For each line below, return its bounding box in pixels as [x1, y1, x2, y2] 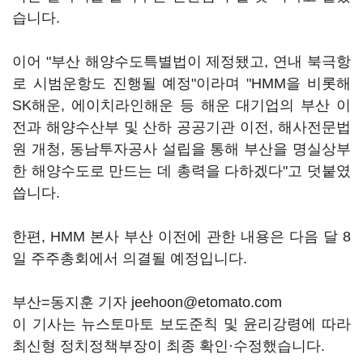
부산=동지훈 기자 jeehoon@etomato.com [12, 294, 282, 310]
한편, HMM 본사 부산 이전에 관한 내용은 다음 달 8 [12, 228, 351, 245]
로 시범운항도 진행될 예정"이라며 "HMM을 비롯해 [12, 75, 351, 92]
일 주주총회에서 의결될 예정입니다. [12, 250, 247, 267]
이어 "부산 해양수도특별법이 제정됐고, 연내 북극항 [12, 53, 351, 70]
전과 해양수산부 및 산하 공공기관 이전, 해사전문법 [12, 119, 351, 135]
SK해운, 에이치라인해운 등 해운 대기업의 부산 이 [12, 97, 351, 113]
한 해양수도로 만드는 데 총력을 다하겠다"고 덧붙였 [12, 163, 351, 179]
